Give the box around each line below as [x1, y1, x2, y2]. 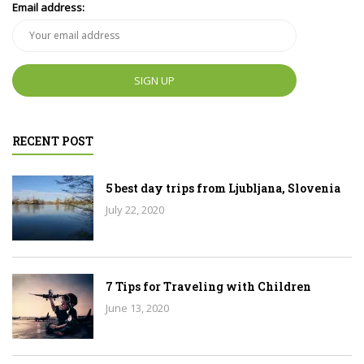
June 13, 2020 [106, 301, 169, 316]
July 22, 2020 [106, 202, 164, 218]
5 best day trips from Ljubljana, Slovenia [106, 180, 340, 197]
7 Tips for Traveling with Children [106, 279, 311, 295]
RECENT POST [12, 133, 93, 149]
